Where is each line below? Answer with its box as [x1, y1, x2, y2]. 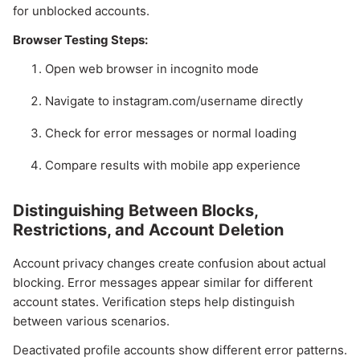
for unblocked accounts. [13, 3, 149, 19]
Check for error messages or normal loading [45, 125, 297, 141]
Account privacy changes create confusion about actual [13, 256, 326, 272]
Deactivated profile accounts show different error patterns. [13, 342, 347, 358]
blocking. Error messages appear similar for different [13, 275, 313, 291]
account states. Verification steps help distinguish [13, 294, 295, 310]
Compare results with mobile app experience [45, 157, 301, 174]
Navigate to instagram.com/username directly [45, 93, 303, 109]
